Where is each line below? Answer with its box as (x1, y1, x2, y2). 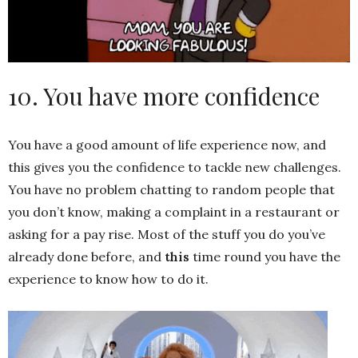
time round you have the (189, 249, 340, 265)
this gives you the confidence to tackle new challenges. (8, 159, 341, 176)
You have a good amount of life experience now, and (8, 137, 326, 153)
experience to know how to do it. (8, 271, 209, 288)
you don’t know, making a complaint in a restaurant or (8, 204, 340, 221)
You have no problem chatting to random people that (8, 181, 335, 198)
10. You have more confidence (8, 80, 320, 113)
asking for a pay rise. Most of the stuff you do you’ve (8, 226, 325, 243)
